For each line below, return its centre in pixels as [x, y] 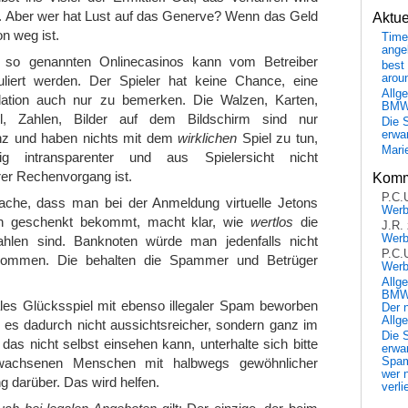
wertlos [272, 221]
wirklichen [208, 138]
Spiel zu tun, [278, 138]
